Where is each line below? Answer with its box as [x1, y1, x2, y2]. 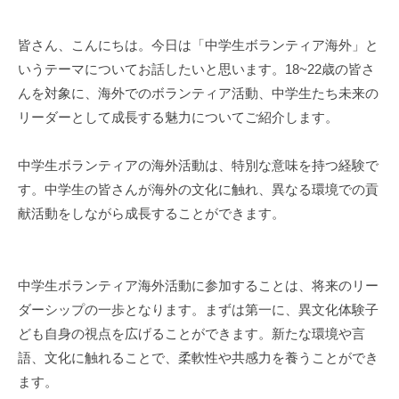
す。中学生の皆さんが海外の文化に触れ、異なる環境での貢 [18, 181, 379, 197]
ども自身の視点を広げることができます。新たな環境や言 [18, 325, 365, 341]
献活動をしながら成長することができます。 [18, 205, 285, 221]
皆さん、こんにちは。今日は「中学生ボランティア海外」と [18, 37, 379, 53]
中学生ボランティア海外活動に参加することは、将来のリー [18, 277, 379, 293]
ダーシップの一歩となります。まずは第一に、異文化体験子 [18, 301, 379, 317]
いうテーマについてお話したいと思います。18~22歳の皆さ [18, 61, 375, 77]
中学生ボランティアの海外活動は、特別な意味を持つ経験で [18, 157, 379, 173]
